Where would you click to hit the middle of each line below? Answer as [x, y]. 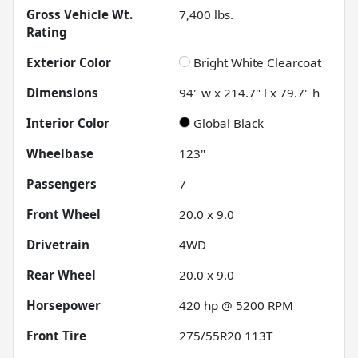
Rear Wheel [61, 274]
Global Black [229, 123]
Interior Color [68, 123]
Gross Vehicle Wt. [80, 14]
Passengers [62, 183]
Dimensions [62, 92]
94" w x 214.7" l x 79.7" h [249, 92]
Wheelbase [60, 153]
